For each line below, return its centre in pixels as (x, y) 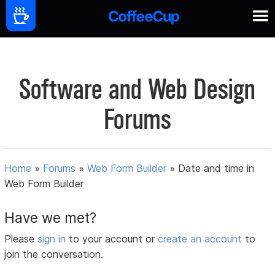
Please (21, 239)
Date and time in (216, 168)
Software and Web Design (137, 89)
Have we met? (51, 218)
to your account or (114, 239)
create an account (200, 239)
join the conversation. (54, 254)
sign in (53, 239)
